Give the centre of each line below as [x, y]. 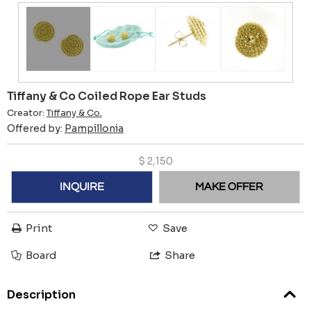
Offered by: [36, 128]
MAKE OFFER [229, 187]
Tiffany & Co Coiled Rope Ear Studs [107, 96]
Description [41, 295]
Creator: [27, 113]
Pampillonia [94, 128]
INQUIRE [82, 187]
